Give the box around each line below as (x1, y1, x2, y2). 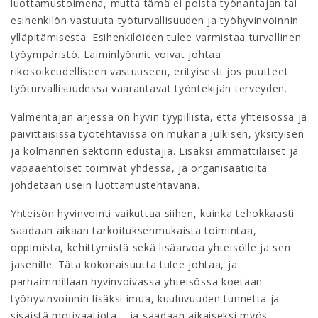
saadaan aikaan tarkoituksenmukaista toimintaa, (11, 223, 257, 237)
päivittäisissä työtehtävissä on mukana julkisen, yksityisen (11, 126, 305, 141)
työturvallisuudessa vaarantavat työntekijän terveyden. (11, 81, 287, 95)
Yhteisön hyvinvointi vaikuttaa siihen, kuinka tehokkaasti (11, 206, 295, 220)
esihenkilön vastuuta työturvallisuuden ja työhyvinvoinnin (11, 13, 299, 27)
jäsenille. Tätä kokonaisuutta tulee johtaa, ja (11, 257, 238, 271)
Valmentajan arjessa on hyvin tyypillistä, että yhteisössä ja (11, 109, 308, 124)
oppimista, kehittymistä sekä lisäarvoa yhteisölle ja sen (11, 240, 291, 254)
